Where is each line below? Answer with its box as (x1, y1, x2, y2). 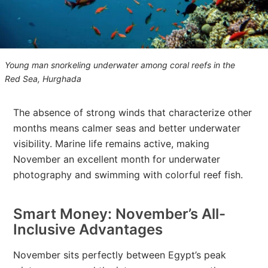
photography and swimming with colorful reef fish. (13, 168, 243, 181)
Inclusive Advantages (13, 220, 163, 238)
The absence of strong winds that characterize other (13, 106, 252, 118)
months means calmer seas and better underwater (13, 121, 241, 134)
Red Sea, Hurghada (5, 73, 81, 84)
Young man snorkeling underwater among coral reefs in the (5, 59, 235, 70)
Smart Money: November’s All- (13, 205, 226, 223)
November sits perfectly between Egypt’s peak (13, 248, 227, 261)
